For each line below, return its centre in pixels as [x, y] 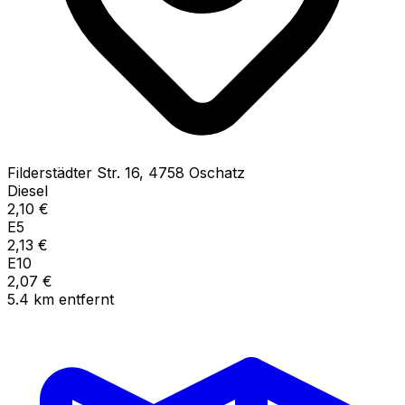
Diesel [28, 190]
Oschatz [217, 172]
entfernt [86, 299]
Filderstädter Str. [64, 172]
